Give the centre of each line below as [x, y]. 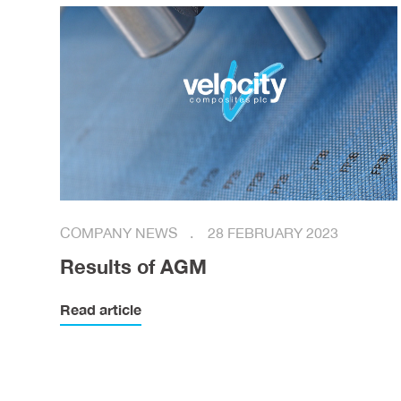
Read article [101, 310]
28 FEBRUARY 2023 [273, 233]
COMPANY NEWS [121, 233]
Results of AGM [134, 267]
